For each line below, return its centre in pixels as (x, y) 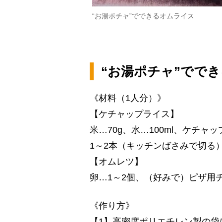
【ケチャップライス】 (134, 114)
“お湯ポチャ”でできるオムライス (143, 16)
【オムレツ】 (116, 161)
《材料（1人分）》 (128, 98)
